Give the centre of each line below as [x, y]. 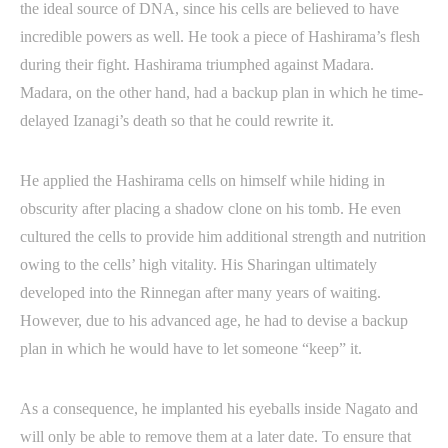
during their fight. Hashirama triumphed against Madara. [197, 65]
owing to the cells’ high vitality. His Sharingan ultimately [198, 265]
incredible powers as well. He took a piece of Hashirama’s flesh [220, 37]
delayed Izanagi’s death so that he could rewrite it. [177, 121]
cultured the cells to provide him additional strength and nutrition [223, 237]
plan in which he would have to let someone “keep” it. [191, 349]
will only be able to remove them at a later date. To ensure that [215, 437]
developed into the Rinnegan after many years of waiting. [200, 293]
